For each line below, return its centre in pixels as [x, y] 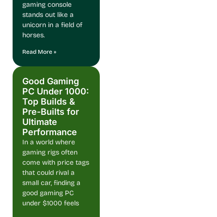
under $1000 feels [51, 203]
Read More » [39, 52]
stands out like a [48, 15]
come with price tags [56, 162]
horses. [33, 35]
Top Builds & [49, 101]
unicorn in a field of [52, 25]
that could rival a [48, 172]
